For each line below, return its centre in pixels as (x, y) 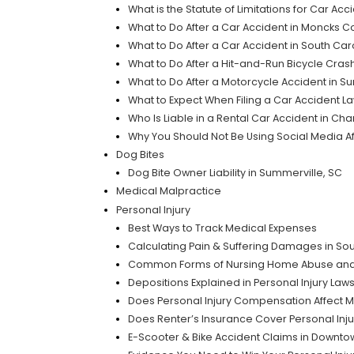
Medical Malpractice (168, 191)
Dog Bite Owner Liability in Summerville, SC (235, 173)
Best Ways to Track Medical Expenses (222, 228)
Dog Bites (140, 155)
